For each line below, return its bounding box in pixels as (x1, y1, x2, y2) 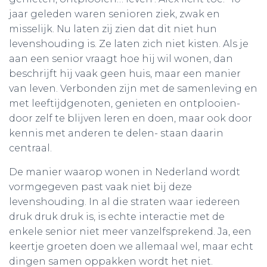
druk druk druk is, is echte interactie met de (9, 210, 225, 222)
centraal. (9, 142, 52, 154)
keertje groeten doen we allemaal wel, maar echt (9, 240, 253, 252)
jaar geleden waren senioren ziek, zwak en (9, 8, 220, 20)
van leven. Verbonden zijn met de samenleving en (9, 82, 257, 94)
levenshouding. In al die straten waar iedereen (9, 195, 240, 207)
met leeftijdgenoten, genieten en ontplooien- (9, 97, 240, 109)
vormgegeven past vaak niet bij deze (9, 181, 192, 193)
